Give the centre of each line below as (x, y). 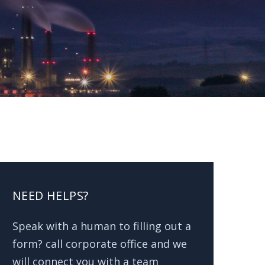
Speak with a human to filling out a (102, 226)
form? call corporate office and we (100, 244)
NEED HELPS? (51, 196)
